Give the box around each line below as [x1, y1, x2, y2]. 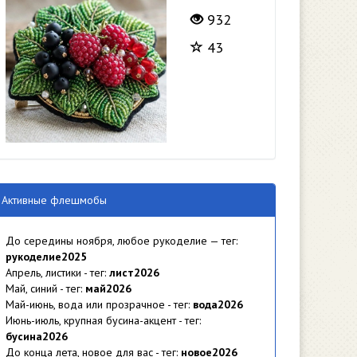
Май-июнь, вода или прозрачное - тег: [6, 297, 193, 312]
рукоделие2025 [6, 249, 87, 264]
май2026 [85, 281, 131, 296]
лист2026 [109, 265, 159, 280]
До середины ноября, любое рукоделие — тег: [6, 233, 237, 248]
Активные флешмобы [2, 193, 107, 207]
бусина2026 [6, 329, 68, 343]
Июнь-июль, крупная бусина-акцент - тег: [6, 313, 201, 328]
